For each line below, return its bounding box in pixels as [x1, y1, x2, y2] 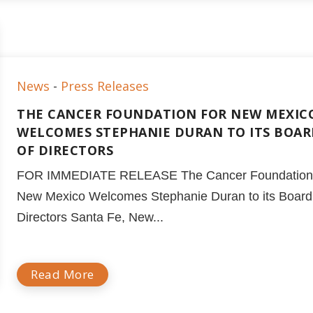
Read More [31, 266, 94, 282]
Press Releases [61, 78, 150, 94]
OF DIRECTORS [17, 142, 114, 159]
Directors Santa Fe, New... [17, 210, 164, 224]
